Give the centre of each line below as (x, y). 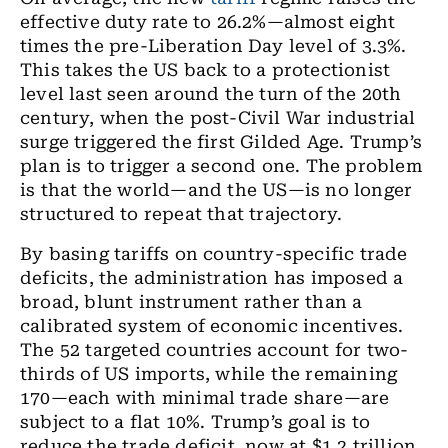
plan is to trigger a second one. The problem (221, 166)
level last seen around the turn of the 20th (211, 94)
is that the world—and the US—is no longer (216, 190)
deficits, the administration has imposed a (212, 278)
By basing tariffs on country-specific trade (214, 254)
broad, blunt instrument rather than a (191, 302)
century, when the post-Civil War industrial (218, 118)
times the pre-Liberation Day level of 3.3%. (213, 46)
